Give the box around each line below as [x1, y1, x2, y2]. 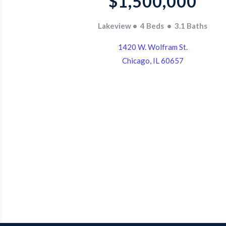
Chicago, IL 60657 [122, 55, 184, 65]
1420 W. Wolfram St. [118, 42, 188, 51]
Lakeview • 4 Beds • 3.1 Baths [98, 21, 208, 30]
